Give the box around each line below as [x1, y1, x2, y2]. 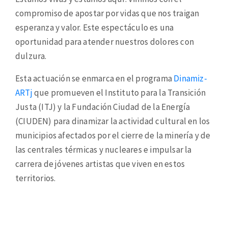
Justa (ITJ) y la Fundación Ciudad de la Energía [15, 101, 190, 113]
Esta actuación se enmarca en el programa [15, 73, 174, 84]
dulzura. [15, 50, 47, 62]
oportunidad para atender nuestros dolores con [15, 36, 194, 48]
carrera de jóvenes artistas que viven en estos [15, 158, 185, 170]
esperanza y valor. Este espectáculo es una [15, 22, 174, 34]
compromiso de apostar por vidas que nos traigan [15, 8, 199, 19]
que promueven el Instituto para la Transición [32, 87, 206, 99]
